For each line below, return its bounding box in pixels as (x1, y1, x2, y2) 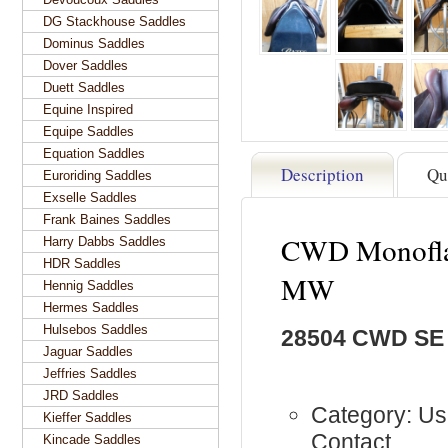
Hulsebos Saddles (43, 322, 148, 337)
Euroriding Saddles (43, 168, 152, 183)
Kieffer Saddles (43, 410, 132, 425)
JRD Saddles (43, 388, 119, 403)
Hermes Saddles (43, 300, 139, 315)
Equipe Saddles (43, 124, 134, 139)
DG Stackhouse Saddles (43, 14, 186, 29)
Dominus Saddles (43, 36, 145, 51)
